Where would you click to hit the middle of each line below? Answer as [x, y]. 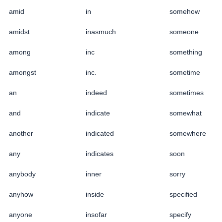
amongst [23, 72]
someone [184, 31]
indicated [100, 133]
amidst [19, 31]
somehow [185, 11]
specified [183, 194]
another [21, 133]
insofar [96, 214]
